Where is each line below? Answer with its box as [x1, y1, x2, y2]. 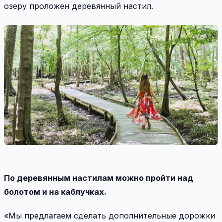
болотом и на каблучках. [4, 187, 107, 197]
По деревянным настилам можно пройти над [4, 173, 193, 183]
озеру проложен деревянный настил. [4, 1, 153, 11]
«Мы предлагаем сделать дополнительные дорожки [4, 211, 215, 221]
